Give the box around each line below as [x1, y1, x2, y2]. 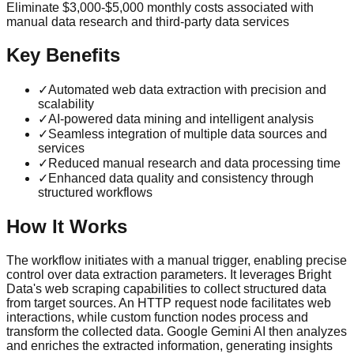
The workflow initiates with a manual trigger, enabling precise [6, 254, 347, 268]
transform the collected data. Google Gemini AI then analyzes [6, 325, 347, 339]
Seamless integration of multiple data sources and [48, 127, 327, 141]
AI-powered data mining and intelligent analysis [48, 112, 314, 126]
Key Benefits [6, 44, 120, 66]
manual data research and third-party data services [6, 14, 289, 28]
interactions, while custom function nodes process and [6, 311, 308, 325]
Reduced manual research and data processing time [48, 156, 341, 171]
